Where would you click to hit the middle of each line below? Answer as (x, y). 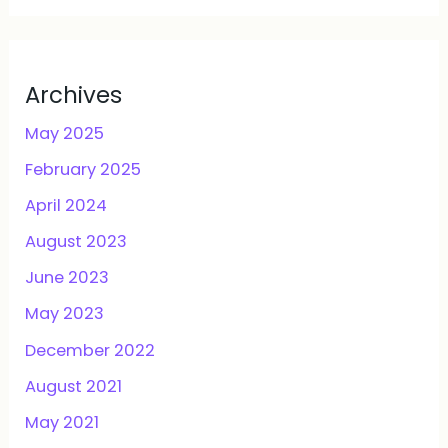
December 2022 (90, 350)
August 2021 (74, 386)
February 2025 (83, 170)
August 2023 (76, 242)
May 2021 (62, 422)
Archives (74, 95)
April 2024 (66, 206)
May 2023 (65, 314)
